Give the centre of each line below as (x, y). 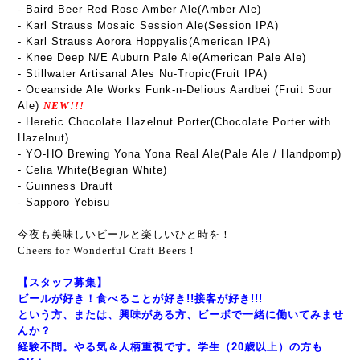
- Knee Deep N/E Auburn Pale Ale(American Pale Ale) (162, 57)
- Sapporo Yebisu (64, 202)
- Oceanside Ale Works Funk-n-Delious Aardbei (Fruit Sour (175, 90)
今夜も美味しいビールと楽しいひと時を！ (125, 234)
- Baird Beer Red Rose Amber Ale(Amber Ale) (139, 9)
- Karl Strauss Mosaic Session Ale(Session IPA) (148, 25)
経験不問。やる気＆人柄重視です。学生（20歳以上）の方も (170, 347)
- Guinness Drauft (65, 186)
